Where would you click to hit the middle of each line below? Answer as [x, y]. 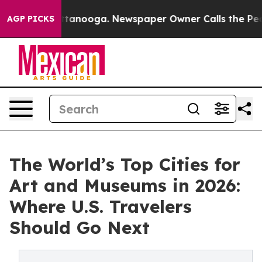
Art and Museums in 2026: [125, 185]
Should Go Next [80, 227]
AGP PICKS [31, 19]
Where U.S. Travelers [101, 206]
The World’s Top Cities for [125, 164]
